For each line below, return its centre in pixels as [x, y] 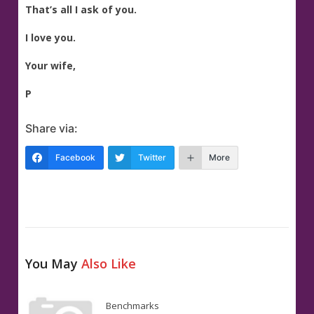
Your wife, [51, 66]
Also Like [109, 264]
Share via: [52, 129]
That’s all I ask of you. [81, 10]
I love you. [51, 38]
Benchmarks [133, 306]
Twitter [152, 158]
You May [54, 264]
